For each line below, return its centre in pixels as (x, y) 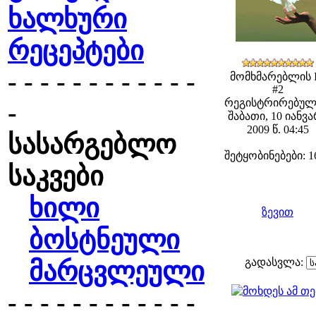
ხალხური (67, 19)
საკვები (56, 176)
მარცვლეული (117, 272)
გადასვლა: (275, 262)
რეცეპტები (76, 51)
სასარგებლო (92, 145)
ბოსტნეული (104, 240)
